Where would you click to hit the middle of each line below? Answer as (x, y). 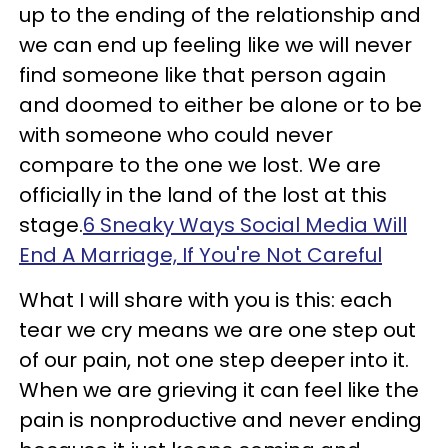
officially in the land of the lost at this (203, 195)
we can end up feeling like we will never (215, 45)
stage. (51, 225)
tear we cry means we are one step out (217, 330)
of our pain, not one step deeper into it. (214, 360)
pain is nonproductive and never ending (220, 420)
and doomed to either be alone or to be (220, 105)
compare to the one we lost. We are (200, 165)
